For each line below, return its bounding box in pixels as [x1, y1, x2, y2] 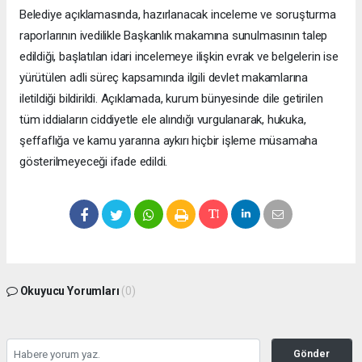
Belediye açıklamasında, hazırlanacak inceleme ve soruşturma [19, 6, 336, 22]
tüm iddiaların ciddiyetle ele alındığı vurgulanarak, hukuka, [19, 112, 306, 127]
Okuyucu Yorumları [17, 284, 122, 297]
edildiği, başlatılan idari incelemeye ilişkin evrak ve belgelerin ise [19, 48, 339, 64]
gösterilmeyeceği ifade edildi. [19, 154, 168, 169]
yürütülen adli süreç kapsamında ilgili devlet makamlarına [19, 69, 309, 85]
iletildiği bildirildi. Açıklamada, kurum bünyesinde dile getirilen [19, 90, 323, 106]
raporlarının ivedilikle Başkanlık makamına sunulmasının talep [19, 27, 328, 43]
